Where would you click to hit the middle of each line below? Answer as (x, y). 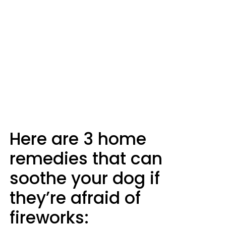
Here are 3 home (78, 139)
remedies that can (86, 159)
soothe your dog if (85, 178)
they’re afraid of (75, 198)
